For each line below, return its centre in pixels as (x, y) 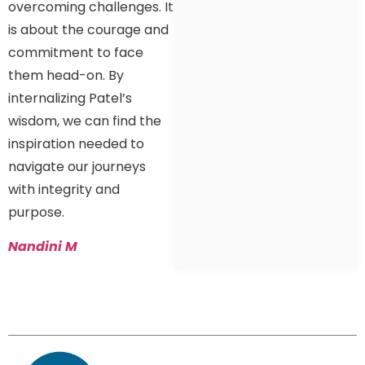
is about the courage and (88, 29)
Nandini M (43, 246)
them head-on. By (66, 75)
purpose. (36, 212)
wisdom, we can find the (85, 121)
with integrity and (64, 189)
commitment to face (76, 52)
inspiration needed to (76, 143)
